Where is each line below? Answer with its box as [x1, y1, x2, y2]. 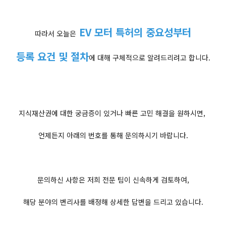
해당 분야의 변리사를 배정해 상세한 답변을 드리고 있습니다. [23, 197, 203, 207]
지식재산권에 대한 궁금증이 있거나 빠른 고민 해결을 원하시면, [19, 108, 207, 118]
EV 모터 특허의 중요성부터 [76, 25, 191, 39]
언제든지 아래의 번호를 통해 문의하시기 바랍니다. [38, 130, 188, 140]
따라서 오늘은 [35, 28, 76, 38]
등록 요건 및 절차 [16, 49, 89, 64]
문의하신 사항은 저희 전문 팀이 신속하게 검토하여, [37, 175, 189, 185]
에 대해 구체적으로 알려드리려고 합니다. [88, 52, 210, 63]
